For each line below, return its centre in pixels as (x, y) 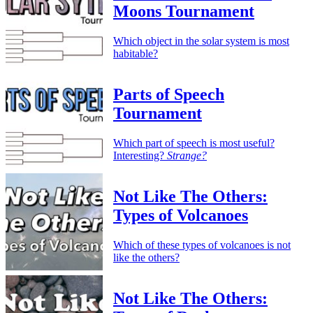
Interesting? (140, 155)
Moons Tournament (184, 12)
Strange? (187, 155)
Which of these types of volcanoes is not (202, 245)
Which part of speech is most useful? (194, 143)
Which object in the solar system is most (201, 41)
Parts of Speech (169, 95)
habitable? (136, 54)
